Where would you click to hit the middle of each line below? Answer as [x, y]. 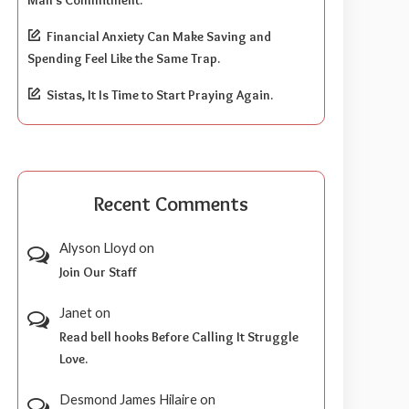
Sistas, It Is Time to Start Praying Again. [160, 94]
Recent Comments [172, 204]
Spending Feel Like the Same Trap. [124, 58]
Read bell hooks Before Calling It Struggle [179, 336]
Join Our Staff [99, 272]
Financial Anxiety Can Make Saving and [159, 36]
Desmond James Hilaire [129, 399]
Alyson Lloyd [98, 247]
